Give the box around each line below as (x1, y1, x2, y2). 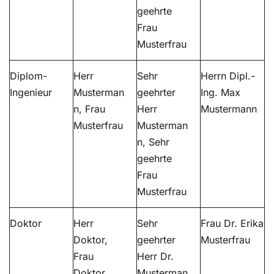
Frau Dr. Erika (201, 217, 264, 230)
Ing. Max (201, 86, 240, 99)
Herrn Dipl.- (201, 70, 255, 83)
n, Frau (73, 103, 105, 116)
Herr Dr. (137, 250, 174, 263)
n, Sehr (137, 136, 169, 149)
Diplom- (10, 70, 47, 83)
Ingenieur (10, 86, 52, 99)
